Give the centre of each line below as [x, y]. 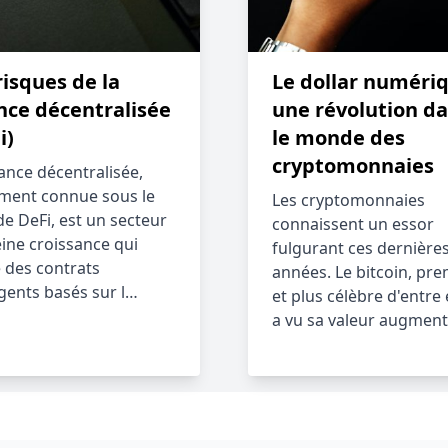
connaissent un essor [353, 224]
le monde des [338, 137]
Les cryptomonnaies [348, 200]
